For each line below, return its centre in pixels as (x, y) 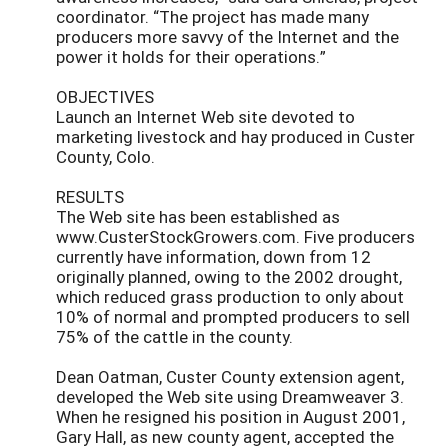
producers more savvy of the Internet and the (227, 36)
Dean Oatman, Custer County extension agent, (230, 376)
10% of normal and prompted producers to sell (233, 316)
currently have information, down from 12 (213, 256)
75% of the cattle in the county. (174, 336)
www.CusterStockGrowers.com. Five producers (235, 236)
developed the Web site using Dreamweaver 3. (230, 396)
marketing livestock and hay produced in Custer (235, 136)
